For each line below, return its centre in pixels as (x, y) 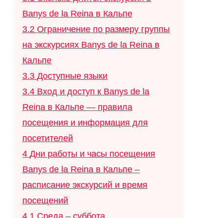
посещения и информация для (85, 123)
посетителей (48, 138)
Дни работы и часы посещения (92, 154)
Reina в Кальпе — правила (77, 107)
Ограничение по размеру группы (103, 29)
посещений (45, 201)
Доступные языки (72, 76)
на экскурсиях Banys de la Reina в (91, 45)
